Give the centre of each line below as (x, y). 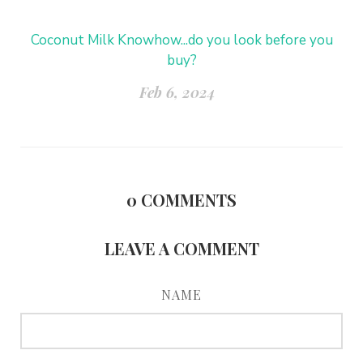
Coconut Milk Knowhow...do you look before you (181, 40)
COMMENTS (189, 199)
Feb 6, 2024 (177, 92)
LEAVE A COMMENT (181, 248)
